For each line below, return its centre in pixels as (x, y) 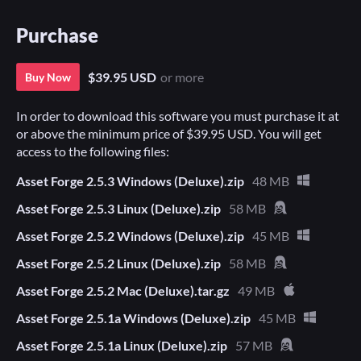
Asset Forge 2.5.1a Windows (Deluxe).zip (133, 318)
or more (182, 77)
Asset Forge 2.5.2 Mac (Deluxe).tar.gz (123, 291)
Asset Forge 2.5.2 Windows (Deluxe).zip (130, 236)
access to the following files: (93, 151)
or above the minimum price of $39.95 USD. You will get (169, 134)
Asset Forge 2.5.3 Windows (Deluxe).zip (130, 181)
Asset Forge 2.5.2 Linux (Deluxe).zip (118, 263)
